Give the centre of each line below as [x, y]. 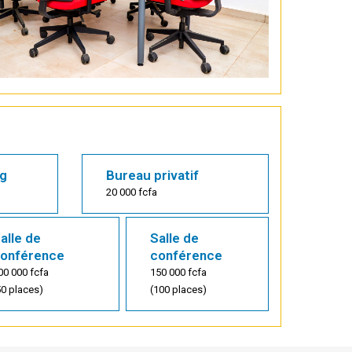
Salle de [174, 238]
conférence [186, 256]
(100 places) [178, 290]
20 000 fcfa [131, 192]
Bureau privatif [152, 176]
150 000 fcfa [178, 273]
